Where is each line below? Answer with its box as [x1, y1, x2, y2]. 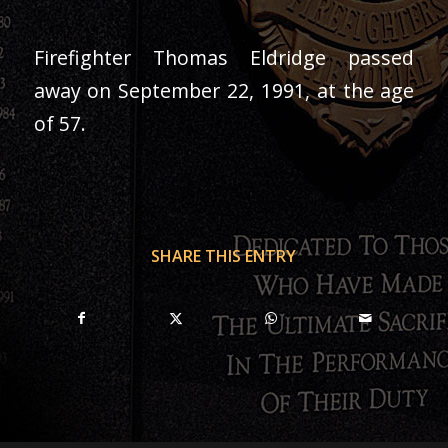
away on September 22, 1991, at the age [33, 76, 415, 104]
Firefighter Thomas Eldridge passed [33, 43, 415, 71]
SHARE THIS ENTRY [151, 245, 297, 268]
